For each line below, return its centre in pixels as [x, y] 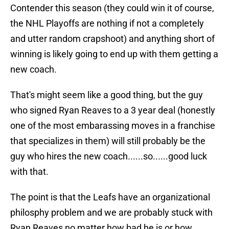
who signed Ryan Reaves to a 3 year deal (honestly [113, 110]
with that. [29, 172]
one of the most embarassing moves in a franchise [113, 126]
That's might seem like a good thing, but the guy [107, 95]
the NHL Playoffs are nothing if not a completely [107, 24]
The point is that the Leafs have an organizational [110, 197]
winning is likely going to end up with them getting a [114, 54]
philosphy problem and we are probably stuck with [111, 213]
